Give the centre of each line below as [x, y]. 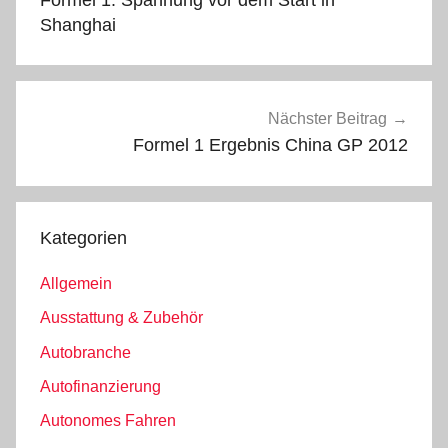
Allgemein [76, 283]
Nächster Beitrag [327, 119]
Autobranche [85, 352]
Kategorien [83, 237]
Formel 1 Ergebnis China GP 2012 [270, 145]
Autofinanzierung [100, 386]
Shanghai [78, 24]
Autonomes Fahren [108, 421]
